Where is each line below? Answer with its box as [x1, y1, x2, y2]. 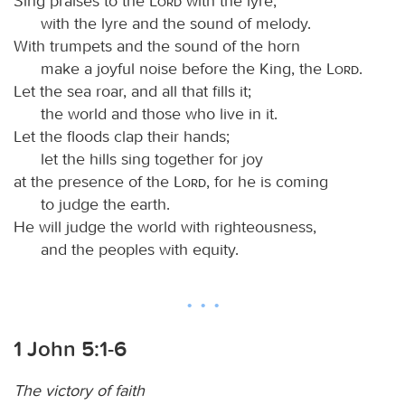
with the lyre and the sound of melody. [41, 13, 311, 33]
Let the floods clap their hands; [14, 126, 230, 146]
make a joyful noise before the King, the [41, 58, 326, 79]
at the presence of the [14, 171, 174, 192]
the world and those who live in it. [41, 103, 278, 124]
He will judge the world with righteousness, [14, 216, 316, 237]
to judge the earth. [41, 193, 170, 214]
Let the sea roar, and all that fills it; [14, 80, 251, 101]
